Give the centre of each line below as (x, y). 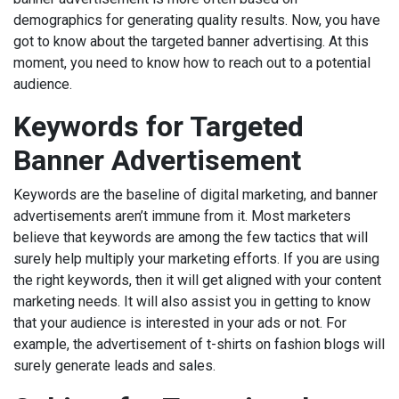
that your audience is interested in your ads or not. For (180, 323)
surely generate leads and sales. (116, 366)
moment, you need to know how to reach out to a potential (192, 63)
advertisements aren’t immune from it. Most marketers (182, 216)
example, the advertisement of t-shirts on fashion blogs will (199, 345)
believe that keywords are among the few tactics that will (191, 238)
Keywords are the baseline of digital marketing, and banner (195, 195)
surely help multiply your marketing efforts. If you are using (196, 259)
